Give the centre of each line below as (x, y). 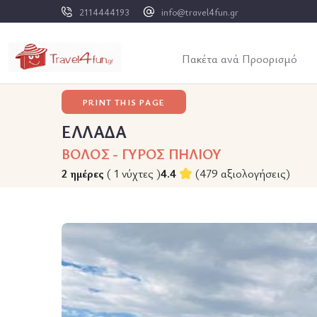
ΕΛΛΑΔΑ (94, 132)
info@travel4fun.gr (200, 12)
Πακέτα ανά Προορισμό (240, 58)
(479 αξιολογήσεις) (243, 173)
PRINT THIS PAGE (124, 102)
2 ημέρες (83, 173)
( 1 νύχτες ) (134, 173)
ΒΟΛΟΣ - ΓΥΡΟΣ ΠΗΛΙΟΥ (142, 154)
